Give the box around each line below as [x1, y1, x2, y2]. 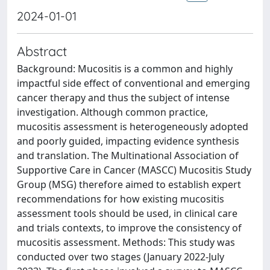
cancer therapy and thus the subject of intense [17, 91, 230, 104]
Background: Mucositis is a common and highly [17, 62, 233, 75]
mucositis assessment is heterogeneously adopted [17, 120, 248, 133]
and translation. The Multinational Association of [17, 149, 239, 162]
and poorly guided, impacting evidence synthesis [17, 134, 239, 148]
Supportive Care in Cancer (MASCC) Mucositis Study [17, 163, 251, 177]
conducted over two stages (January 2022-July [17, 250, 224, 263]
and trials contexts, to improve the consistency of [17, 221, 242, 234]
